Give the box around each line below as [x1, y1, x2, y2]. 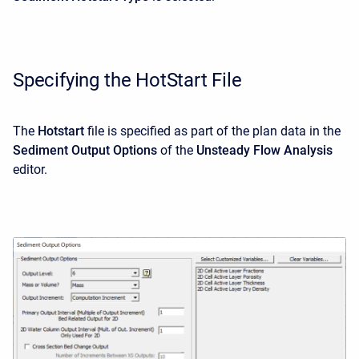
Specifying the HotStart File [13, 69, 247, 91]
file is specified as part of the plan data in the [87, 123, 341, 139]
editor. [13, 162, 50, 177]
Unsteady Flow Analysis [196, 143, 333, 158]
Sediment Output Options [13, 143, 157, 158]
